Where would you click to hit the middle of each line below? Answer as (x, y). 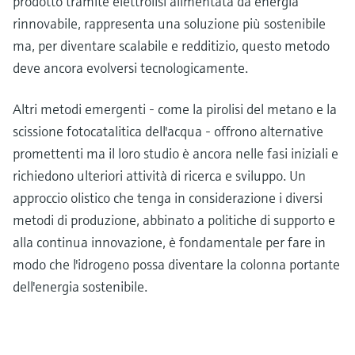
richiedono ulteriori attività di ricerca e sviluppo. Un (159, 175)
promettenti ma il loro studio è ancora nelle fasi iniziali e (176, 153)
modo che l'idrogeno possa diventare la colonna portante (176, 264)
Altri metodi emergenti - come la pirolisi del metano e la (175, 109)
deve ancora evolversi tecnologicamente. (132, 67)
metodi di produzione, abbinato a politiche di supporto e (174, 219)
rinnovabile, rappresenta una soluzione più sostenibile (169, 23)
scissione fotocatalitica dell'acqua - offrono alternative (168, 131)
